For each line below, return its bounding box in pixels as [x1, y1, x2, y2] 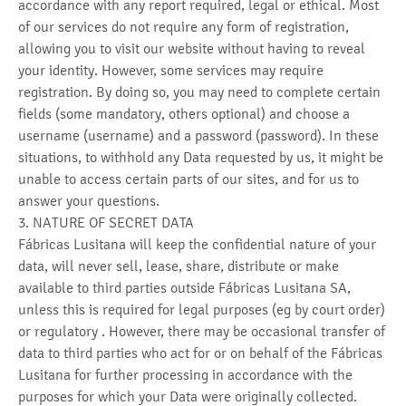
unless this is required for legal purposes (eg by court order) [18, 301, 385, 318]
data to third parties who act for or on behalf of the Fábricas [18, 344, 382, 362]
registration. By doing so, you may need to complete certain [18, 83, 381, 101]
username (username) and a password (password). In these [18, 127, 379, 144]
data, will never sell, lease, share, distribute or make [18, 257, 339, 275]
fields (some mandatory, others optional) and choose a [18, 105, 350, 122]
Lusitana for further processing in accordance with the [18, 366, 353, 383]
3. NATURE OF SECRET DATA [18, 214, 194, 231]
